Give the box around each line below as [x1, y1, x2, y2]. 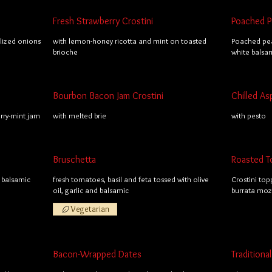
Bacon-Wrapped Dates [53, 248, 142, 260]
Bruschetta [53, 154, 97, 165]
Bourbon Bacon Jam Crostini [53, 90, 164, 101]
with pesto [231, 110, 266, 120]
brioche [53, 47, 78, 56]
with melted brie [53, 110, 107, 120]
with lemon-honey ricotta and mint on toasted [53, 36, 207, 46]
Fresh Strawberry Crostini [53, 15, 154, 27]
